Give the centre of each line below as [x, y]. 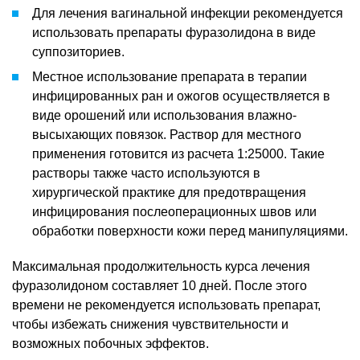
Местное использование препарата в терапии [170, 76]
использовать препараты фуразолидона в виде [174, 32]
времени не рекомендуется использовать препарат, [166, 305]
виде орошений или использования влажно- [164, 115]
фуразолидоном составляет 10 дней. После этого [160, 285]
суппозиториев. [78, 51]
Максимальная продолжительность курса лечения [161, 266]
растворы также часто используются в [146, 173]
